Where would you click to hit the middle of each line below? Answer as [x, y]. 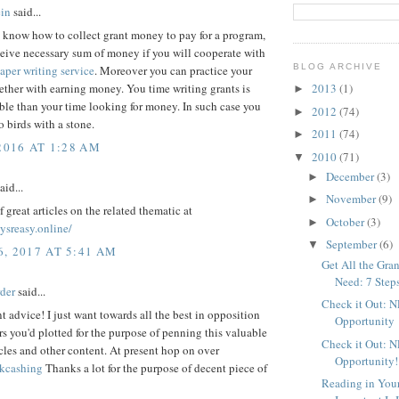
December [351, 176]
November [352, 199]
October [346, 221]
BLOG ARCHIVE [338, 67]
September [352, 244]
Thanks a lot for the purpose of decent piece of [155, 368]
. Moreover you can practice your [173, 71]
